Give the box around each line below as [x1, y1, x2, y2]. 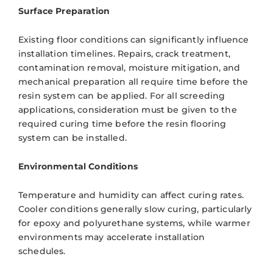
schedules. [18, 245, 66, 257]
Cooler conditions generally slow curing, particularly [18, 203, 252, 214]
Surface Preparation [18, 5, 110, 16]
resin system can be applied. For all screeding [18, 90, 225, 101]
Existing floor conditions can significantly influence [18, 34, 249, 45]
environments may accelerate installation [18, 231, 205, 243]
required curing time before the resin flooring [18, 118, 227, 129]
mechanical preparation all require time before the [18, 76, 249, 87]
